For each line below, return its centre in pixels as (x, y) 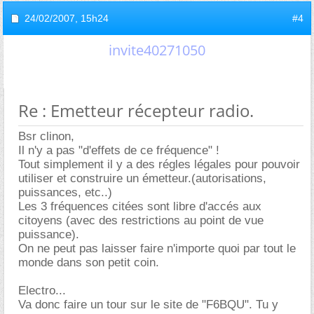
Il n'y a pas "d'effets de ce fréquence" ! (119, 150)
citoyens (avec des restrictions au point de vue (141, 220)
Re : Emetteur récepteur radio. (136, 110)
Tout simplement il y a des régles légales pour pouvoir (159, 164)
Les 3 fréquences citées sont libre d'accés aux (140, 206)
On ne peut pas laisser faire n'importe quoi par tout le (157, 248)
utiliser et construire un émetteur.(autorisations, (142, 178)
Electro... (42, 291)
